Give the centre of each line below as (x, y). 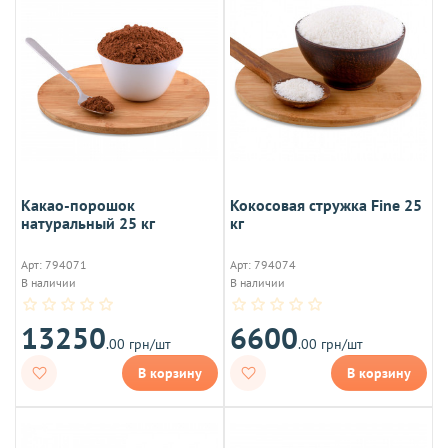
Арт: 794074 (263, 264)
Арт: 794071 (54, 264)
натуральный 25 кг (88, 222)
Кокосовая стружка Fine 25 (326, 204)
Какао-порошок (78, 204)
